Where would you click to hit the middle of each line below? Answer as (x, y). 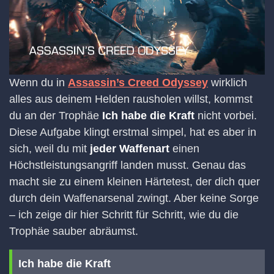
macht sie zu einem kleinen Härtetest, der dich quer (135, 181)
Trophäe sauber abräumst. (74, 231)
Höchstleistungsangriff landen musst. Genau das (128, 165)
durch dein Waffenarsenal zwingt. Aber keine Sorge (134, 198)
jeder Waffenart (130, 148)
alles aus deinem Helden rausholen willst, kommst (131, 99)
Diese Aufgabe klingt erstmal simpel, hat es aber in (133, 132)
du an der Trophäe (56, 115)
